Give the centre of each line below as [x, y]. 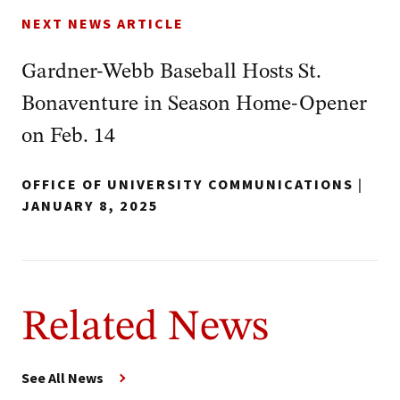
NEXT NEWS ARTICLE [103, 24]
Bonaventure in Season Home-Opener [194, 104]
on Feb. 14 [68, 137]
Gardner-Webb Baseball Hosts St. [171, 72]
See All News [62, 378]
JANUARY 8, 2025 [90, 206]
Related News [145, 328]
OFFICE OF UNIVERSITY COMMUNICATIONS [187, 185]
